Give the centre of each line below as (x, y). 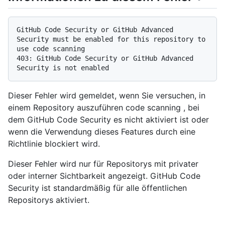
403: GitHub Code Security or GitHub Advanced (105, 59)
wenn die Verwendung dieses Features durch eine (102, 132)
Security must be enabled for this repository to (111, 39)
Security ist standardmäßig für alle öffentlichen (97, 188)
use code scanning (51, 49)
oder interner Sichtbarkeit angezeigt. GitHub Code (104, 176)
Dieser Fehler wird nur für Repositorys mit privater (103, 164)
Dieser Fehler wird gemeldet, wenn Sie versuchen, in (107, 96)
